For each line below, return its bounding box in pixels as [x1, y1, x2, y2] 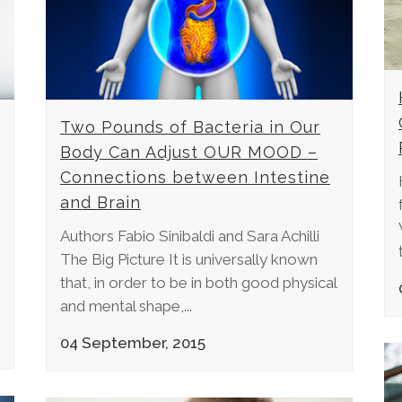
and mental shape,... [60, 296, 192, 315]
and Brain [60, 192, 141, 212]
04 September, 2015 [60, 333, 205, 352]
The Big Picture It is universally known [60, 249, 318, 268]
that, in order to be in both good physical [60, 273, 336, 292]
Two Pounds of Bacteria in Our [60, 117, 320, 136]
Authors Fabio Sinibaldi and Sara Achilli [60, 226, 319, 245]
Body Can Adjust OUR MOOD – [60, 142, 318, 162]
